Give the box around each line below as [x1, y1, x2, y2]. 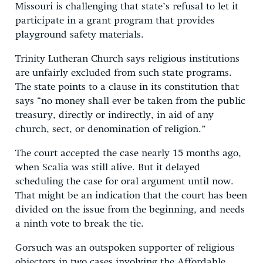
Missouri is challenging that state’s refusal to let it [15, 1, 238, 12]
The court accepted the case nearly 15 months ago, [15, 148, 241, 159]
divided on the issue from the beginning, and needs [15, 204, 245, 215]
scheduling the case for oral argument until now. [15, 176, 234, 187]
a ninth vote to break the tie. [15, 218, 144, 229]
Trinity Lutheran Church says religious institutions [15, 53, 240, 64]
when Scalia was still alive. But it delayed [15, 162, 200, 173]
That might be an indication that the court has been [15, 190, 247, 201]
